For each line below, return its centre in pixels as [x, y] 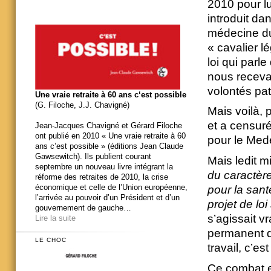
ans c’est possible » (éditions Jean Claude [109, 146]
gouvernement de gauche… [83, 207]
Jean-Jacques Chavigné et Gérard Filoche [109, 125]
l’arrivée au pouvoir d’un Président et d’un [107, 197]
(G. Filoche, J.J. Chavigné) [82, 105]
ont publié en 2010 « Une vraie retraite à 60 [110, 135]
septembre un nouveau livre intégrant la [104, 166]
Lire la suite [55, 218]
